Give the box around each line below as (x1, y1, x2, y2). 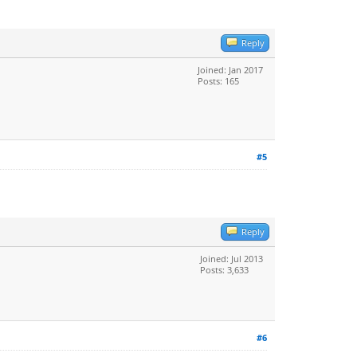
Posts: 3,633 (200, 264, 249, 276)
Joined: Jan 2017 (198, 64, 263, 76)
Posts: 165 (198, 75, 239, 87)
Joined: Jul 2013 (200, 253, 263, 265)
